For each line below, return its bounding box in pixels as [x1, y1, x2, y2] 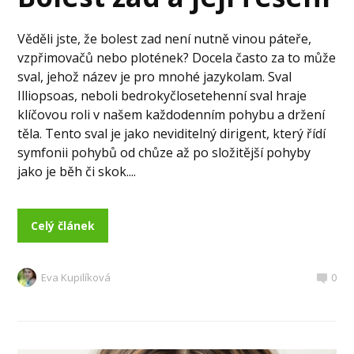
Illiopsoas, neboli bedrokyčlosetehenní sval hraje [17, 86, 307, 104]
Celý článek [31, 217, 96, 233]
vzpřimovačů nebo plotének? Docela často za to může [17, 48, 337, 66]
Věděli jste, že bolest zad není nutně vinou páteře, [17, 29, 312, 47]
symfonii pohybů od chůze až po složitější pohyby [17, 143, 311, 161]
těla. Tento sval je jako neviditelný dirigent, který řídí [17, 124, 326, 142]
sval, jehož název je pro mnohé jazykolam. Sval [17, 67, 292, 85]
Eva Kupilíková [41, 269, 111, 284]
